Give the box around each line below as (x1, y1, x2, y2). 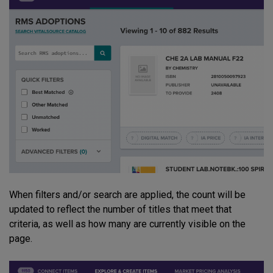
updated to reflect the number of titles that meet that (9, 203, 232, 215)
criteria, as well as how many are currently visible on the (9, 218, 246, 230)
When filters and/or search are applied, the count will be (9, 188, 246, 200)
